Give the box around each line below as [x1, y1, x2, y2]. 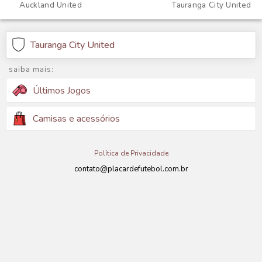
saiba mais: [9, 64, 54, 75]
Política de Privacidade [94, 149, 168, 158]
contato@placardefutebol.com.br [74, 164, 188, 174]
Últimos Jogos [33, 84, 91, 97]
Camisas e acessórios [33, 112, 120, 125]
